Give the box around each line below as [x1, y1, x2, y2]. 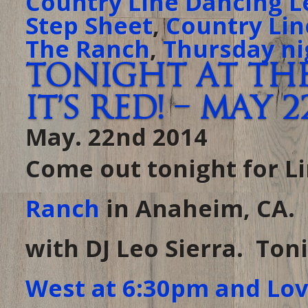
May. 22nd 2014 [25, 120, 208, 153]
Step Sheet [25, 9, 153, 41]
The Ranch [25, 32, 150, 65]
